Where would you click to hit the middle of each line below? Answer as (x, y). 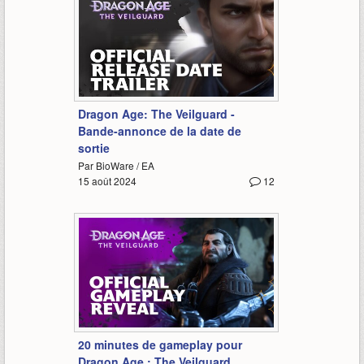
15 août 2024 (107, 180)
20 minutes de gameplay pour (160, 344)
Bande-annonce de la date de (159, 130)
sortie (93, 147)
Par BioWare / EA (116, 165)
